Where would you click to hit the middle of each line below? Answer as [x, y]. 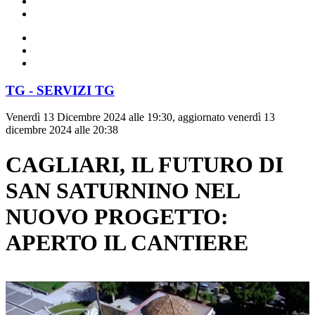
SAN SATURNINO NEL [122, 190]
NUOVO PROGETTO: [117, 216]
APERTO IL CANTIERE [127, 242]
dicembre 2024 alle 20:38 [62, 130]
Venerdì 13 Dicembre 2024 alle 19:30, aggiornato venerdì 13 [140, 117]
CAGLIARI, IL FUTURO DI [144, 164]
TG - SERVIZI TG [60, 90]
